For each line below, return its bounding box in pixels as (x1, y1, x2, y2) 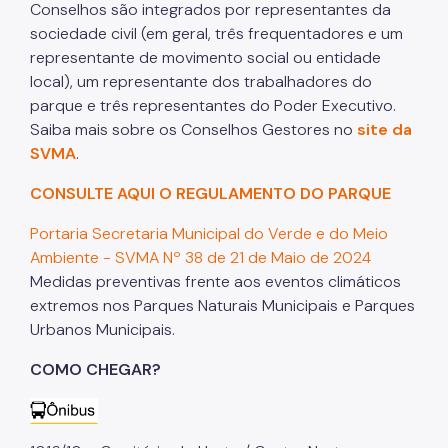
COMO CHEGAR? (30, 359, 161, 381)
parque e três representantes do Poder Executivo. (30, 95, 396, 117)
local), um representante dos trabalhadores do (30, 71, 372, 93)
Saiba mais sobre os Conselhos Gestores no (30, 119, 357, 141)
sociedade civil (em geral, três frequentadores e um (30, 23, 403, 45)
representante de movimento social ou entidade (30, 47, 381, 69)
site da (357, 119, 412, 141)
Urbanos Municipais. (30, 319, 175, 341)
